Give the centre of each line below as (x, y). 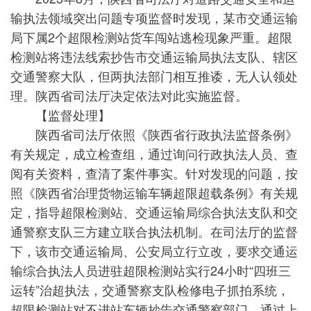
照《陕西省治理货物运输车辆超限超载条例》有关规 (154, 192)
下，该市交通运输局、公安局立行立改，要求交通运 (154, 251)
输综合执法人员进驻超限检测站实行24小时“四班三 (151, 270)
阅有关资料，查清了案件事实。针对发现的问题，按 (154, 173)
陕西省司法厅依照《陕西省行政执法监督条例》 (154, 134)
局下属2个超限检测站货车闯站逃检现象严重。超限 (151, 37)
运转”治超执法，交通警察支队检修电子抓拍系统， (150, 289)
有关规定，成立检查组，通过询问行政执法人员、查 (154, 153)
